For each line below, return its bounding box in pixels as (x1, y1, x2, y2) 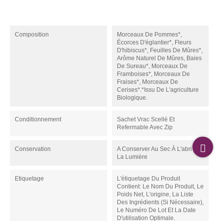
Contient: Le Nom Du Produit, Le (116, 183, 204, 190)
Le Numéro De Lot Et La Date (116, 207, 196, 214)
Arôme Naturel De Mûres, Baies (116, 55, 202, 62)
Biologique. (116, 94, 147, 102)
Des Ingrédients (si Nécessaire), (116, 199, 204, 206)
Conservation (15, 146, 51, 153)
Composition (15, 31, 49, 38)
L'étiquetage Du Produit (116, 175, 180, 183)
